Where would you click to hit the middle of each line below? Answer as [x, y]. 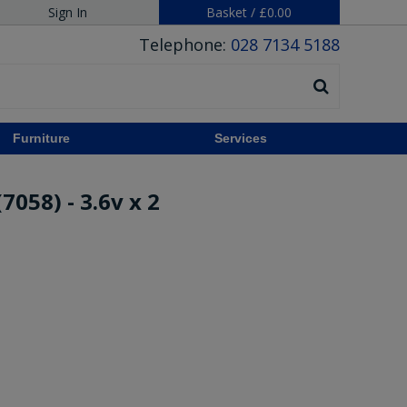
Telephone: [184, 45]
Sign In [68, 12]
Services [241, 138]
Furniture [42, 138]
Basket [227, 12]
